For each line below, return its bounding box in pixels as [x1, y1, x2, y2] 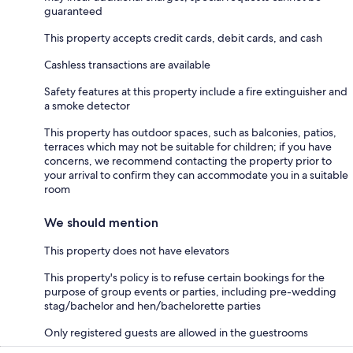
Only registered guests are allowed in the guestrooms [44, 325, 308, 340]
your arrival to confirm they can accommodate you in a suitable [44, 167, 348, 182]
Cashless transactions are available [44, 57, 210, 72]
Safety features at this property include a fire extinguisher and [44, 84, 347, 98]
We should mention [44, 214, 158, 230]
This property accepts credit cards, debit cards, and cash [44, 30, 322, 45]
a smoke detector [44, 98, 130, 113]
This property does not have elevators [44, 243, 229, 258]
